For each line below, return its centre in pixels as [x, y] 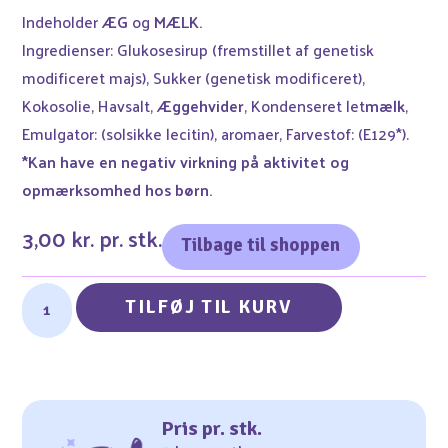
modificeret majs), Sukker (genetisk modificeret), [194, 77]
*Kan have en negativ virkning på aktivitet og [186, 161]
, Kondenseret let [305, 105]
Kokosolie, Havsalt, [90, 105]
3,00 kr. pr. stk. [92, 238]
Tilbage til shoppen [261, 245]
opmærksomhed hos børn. [117, 189]
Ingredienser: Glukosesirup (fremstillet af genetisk [198, 49]
